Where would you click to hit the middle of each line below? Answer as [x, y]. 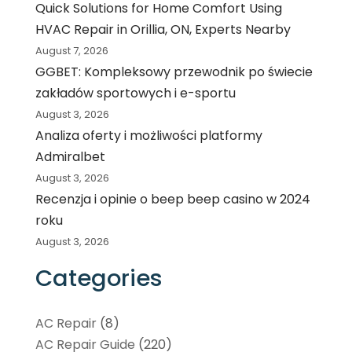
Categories [99, 278]
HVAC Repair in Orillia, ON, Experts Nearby [163, 29]
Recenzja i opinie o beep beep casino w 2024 [172, 199]
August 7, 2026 [71, 50]
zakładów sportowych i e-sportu [135, 93]
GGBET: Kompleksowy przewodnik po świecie [174, 71]
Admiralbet [70, 156]
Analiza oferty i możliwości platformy [148, 135]
